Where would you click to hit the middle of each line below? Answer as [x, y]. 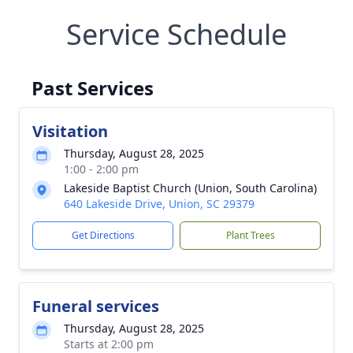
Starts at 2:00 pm [109, 344]
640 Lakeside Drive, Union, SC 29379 [159, 204]
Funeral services [96, 306]
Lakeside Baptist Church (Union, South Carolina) [190, 188]
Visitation [70, 131]
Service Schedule [176, 34]
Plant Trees [250, 235]
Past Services [93, 88]
